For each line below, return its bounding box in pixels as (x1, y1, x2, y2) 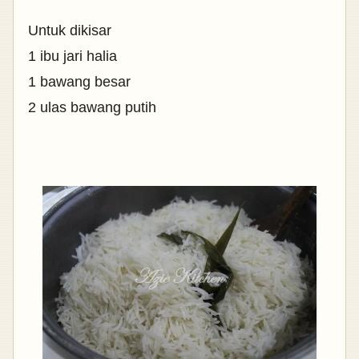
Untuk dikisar (28, 22, 111, 38)
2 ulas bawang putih (28, 99, 156, 115)
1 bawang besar (28, 73, 131, 90)
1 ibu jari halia (28, 47, 117, 64)
